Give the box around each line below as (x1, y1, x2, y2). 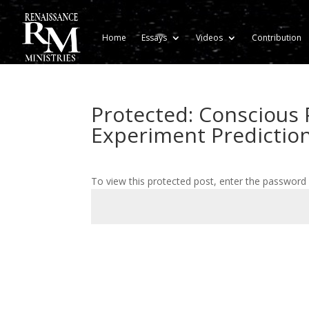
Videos (196, 32, 223, 43)
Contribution (252, 32, 302, 43)
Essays (141, 32, 168, 43)
